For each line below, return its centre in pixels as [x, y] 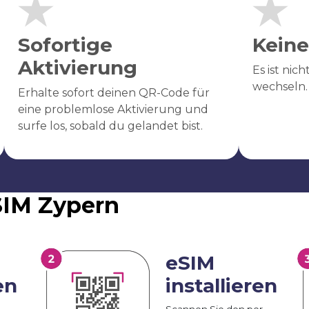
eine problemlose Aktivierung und [113, 109]
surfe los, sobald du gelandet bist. [110, 126]
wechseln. [280, 86]
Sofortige [65, 44]
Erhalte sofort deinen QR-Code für [113, 92]
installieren [221, 285]
